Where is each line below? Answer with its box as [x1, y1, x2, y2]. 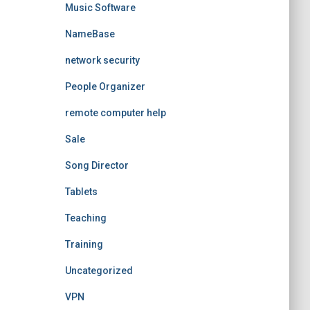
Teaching [64, 212, 107, 224]
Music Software [64, 2, 136, 13]
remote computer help [64, 107, 166, 118]
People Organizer [64, 81, 145, 92]
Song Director [64, 160, 129, 171]
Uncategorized [64, 265, 133, 276]
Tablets [64, 186, 98, 197]
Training [64, 239, 103, 250]
